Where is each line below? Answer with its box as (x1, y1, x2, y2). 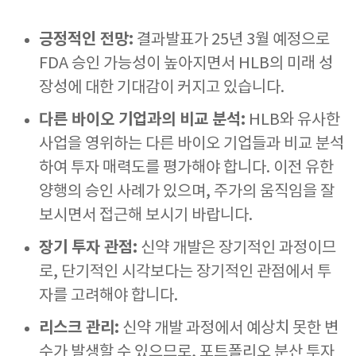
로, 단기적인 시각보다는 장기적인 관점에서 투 (39, 263, 331, 281)
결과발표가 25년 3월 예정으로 (133, 31, 330, 49)
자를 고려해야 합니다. (39, 287, 178, 305)
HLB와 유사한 (246, 111, 340, 130)
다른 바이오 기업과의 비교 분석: (39, 110, 246, 130)
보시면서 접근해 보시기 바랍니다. (39, 207, 256, 225)
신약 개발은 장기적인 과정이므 (137, 239, 336, 257)
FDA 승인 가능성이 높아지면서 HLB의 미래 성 (39, 55, 333, 73)
